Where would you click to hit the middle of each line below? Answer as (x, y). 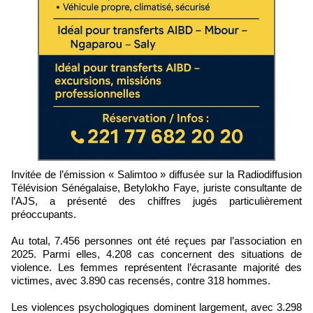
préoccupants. (44, 214)
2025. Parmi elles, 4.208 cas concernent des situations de (156, 254)
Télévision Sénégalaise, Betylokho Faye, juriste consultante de (156, 187)
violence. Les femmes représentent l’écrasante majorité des (156, 267)
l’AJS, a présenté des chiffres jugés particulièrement (156, 201)
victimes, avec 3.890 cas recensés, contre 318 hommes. (141, 280)
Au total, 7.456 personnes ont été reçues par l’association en (156, 240)
